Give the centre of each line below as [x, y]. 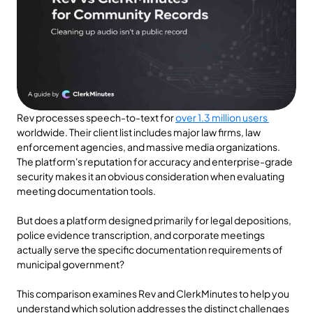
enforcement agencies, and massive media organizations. [148, 147]
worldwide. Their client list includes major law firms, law [139, 132]
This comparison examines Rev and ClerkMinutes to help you [153, 293]
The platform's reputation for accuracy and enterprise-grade [155, 161]
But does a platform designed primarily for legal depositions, [154, 220]
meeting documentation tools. [86, 191]
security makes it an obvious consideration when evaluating [151, 176]
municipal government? [71, 264]
